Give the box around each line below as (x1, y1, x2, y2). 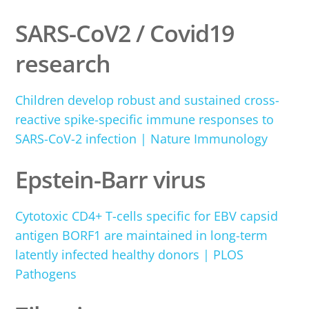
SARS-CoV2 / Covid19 (15, 17, 235, 49)
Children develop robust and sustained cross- (15, 91, 280, 108)
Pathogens (15, 266, 77, 283)
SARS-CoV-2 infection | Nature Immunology (15, 130, 268, 147)
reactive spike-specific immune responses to (15, 110, 275, 128)
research (15, 47, 111, 79)
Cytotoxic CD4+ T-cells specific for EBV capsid (15, 208, 279, 225)
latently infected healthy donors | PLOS (15, 246, 244, 263)
